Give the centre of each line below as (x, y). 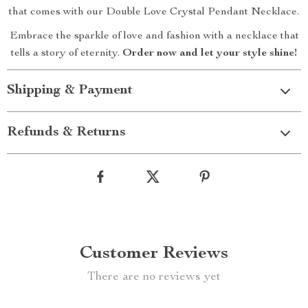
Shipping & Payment (70, 91)
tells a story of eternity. (67, 54)
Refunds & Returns (66, 133)
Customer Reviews (154, 254)
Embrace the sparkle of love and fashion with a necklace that (154, 36)
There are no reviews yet (154, 277)
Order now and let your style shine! (210, 54)
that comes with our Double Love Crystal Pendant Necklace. (154, 12)
